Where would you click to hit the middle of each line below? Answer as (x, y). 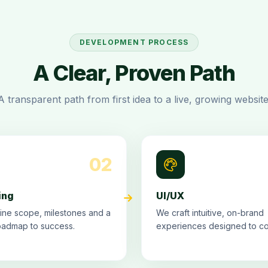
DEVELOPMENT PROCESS (134, 42)
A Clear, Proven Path (134, 73)
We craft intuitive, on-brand (210, 213)
